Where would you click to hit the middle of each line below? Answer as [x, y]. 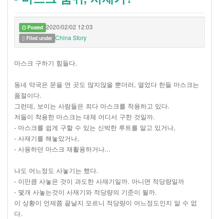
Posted [34, 27]
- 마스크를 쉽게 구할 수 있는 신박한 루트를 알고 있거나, [95, 127]
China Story [71, 37]
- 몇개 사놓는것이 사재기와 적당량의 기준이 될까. [86, 192]
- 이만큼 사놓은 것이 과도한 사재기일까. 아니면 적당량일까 [99, 181]
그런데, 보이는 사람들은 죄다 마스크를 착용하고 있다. [92, 106]
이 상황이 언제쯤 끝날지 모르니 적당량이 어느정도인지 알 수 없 [106, 202]
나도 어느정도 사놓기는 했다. [56, 170]
